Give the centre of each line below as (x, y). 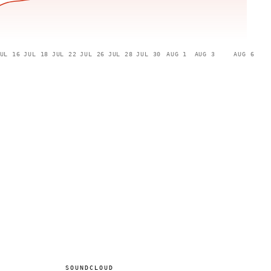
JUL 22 (64, 54)
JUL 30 (149, 54)
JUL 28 (120, 54)
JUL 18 (36, 54)
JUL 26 (92, 54)
